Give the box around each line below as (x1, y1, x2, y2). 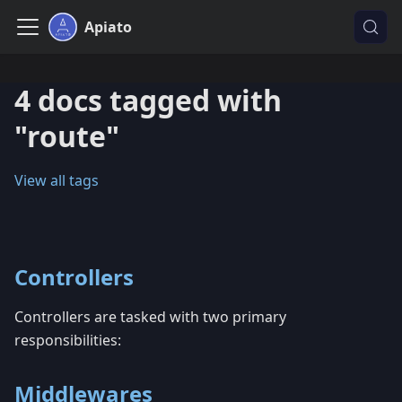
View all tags (14, 170, 99, 190)
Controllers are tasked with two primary (14, 307, 286, 327)
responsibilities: (14, 330, 121, 350)
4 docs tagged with (14, 81, 282, 119)
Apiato (84, 17, 132, 37)
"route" (14, 117, 119, 155)
